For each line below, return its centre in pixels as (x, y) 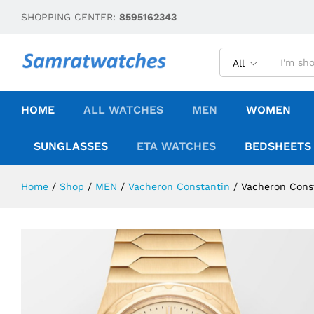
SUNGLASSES (71, 146)
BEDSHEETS (278, 146)
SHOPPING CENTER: (70, 17)
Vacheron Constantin (179, 186)
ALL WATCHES (123, 110)
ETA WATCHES (176, 146)
